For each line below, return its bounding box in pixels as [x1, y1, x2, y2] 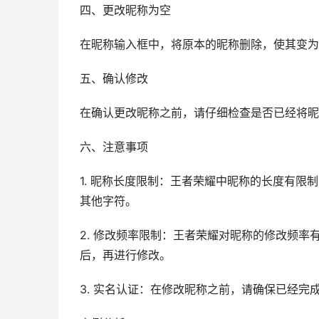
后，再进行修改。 [80, 249, 171, 262]
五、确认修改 [80, 72, 148, 85]
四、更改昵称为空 [80, 4, 171, 17]
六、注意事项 [80, 140, 148, 154]
